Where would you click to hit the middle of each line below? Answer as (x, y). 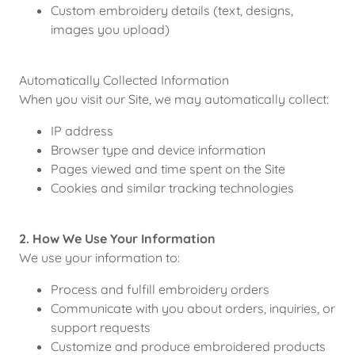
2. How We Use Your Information (117, 239)
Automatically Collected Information (124, 80)
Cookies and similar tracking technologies (172, 188)
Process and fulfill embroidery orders (160, 289)
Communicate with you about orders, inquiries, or (193, 308)
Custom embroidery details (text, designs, (172, 10)
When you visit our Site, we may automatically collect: (174, 99)
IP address (82, 131)
